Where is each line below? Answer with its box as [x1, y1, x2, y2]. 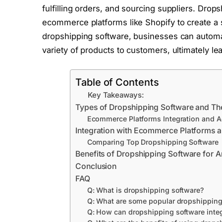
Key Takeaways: [87, 90, 144, 100]
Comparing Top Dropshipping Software [87, 137, 219, 146]
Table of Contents [75, 76, 159, 89]
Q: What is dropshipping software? [87, 185, 204, 194]
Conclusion [75, 161, 117, 171]
